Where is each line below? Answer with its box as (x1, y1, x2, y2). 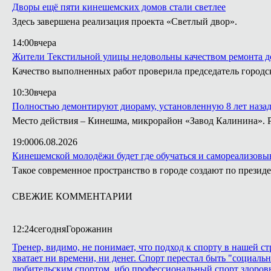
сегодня (34, 224, 66, 234)
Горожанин (66, 224, 113, 234)
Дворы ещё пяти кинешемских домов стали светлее (12, 2, 226, 12)
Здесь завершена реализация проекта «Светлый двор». (12, 16, 237, 27)
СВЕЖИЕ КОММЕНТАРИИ (12, 191, 132, 201)
